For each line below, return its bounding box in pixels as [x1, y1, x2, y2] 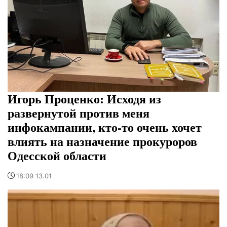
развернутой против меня [8, 104, 149, 122]
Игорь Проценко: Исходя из [8, 90, 161, 108]
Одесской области [8, 146, 106, 165]
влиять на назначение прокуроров [8, 132, 197, 150]
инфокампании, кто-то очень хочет [8, 118, 202, 136]
